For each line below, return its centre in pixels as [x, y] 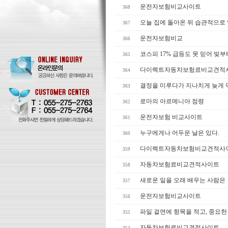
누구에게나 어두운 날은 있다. [180, 133]
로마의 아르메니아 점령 [172, 101]
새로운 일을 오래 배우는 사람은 [183, 180]
